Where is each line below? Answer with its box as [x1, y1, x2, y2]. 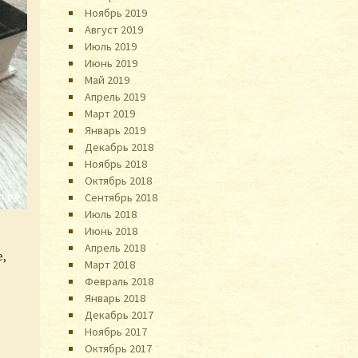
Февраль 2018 [85, 273, 154, 288]
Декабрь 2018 [85, 139, 154, 154]
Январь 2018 [85, 290, 146, 305]
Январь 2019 [85, 122, 146, 137]
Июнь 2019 [85, 55, 138, 70]
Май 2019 [85, 72, 130, 87]
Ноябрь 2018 [85, 156, 148, 171]
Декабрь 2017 [85, 307, 154, 322]
